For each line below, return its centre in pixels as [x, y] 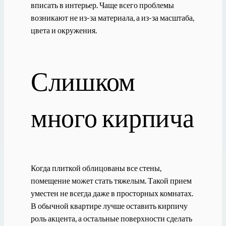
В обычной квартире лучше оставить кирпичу [109, 205]
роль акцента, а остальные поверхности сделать [111, 218]
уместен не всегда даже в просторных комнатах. [112, 193]
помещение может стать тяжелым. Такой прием [111, 180]
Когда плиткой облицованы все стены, [96, 167]
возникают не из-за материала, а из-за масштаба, [112, 17]
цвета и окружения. [64, 30]
